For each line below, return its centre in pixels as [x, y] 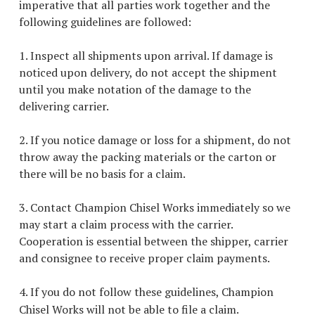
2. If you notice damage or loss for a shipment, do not [155, 140]
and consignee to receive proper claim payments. [144, 258]
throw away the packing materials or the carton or [148, 157]
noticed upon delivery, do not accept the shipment [148, 72]
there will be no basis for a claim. [102, 174]
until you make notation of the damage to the [135, 89]
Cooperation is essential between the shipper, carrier [154, 241]
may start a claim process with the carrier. [126, 224]
